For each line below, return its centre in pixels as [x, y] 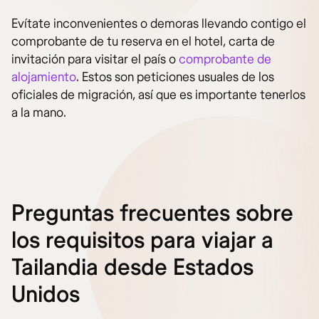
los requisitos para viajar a [142, 241]
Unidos [46, 295]
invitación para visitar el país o [95, 60]
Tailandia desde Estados [132, 268]
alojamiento [44, 78]
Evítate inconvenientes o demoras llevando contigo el [159, 24]
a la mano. [39, 113]
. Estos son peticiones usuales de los [175, 78]
